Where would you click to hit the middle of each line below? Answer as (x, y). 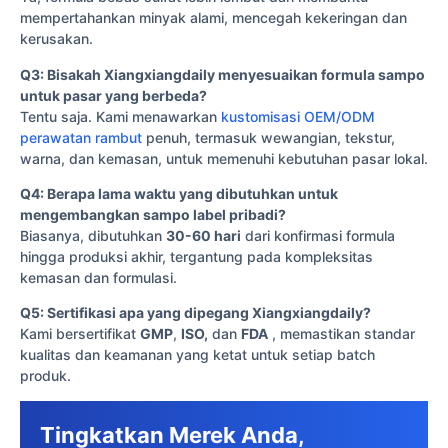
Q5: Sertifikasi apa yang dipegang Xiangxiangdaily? (195, 313)
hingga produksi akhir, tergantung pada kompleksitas (196, 256)
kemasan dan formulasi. (98, 277)
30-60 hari (203, 235)
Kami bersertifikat (80, 334)
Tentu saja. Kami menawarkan (120, 116)
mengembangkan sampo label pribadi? (153, 214)
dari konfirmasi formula (318, 235)
